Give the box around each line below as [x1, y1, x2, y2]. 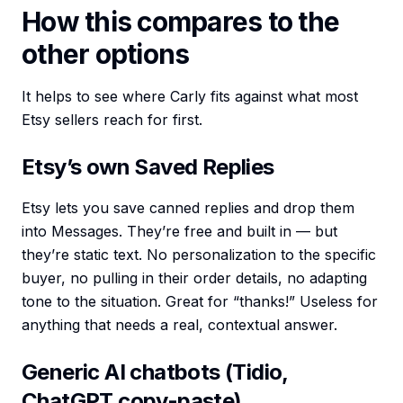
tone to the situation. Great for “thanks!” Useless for [22, 292, 378, 311]
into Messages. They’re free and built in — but [22, 222, 337, 241]
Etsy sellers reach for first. [22, 111, 202, 130]
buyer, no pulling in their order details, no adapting [22, 269, 367, 288]
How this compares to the [22, 5, 339, 39]
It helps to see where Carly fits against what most [22, 87, 358, 106]
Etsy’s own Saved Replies [22, 154, 274, 181]
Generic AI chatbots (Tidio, [22, 359, 288, 386]
